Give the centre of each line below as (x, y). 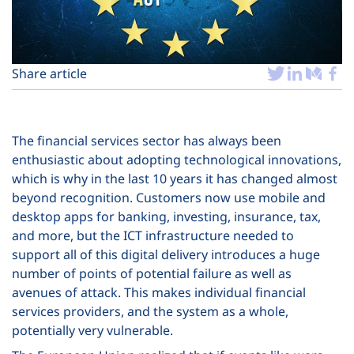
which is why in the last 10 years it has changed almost (175, 178)
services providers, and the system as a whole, (150, 311)
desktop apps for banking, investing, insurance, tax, (166, 216)
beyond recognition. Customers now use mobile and (169, 197)
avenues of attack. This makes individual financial (159, 292)
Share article (49, 73)
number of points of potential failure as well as (152, 273)
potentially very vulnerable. (92, 330)
